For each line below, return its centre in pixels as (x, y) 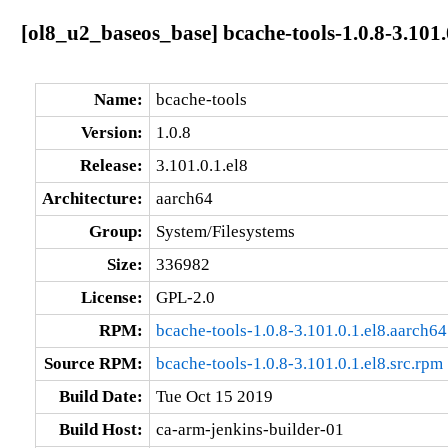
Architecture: (92, 198)
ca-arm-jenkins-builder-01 (249, 429)
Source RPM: (93, 363)
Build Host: (100, 429)
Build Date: (100, 396)
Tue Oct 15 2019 (214, 396)
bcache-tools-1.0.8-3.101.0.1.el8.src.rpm (299, 363)
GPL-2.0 (185, 297)
